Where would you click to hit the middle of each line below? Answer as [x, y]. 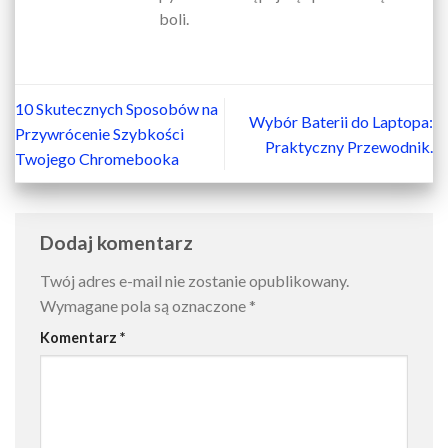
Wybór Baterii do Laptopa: [341, 121]
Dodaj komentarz [118, 243]
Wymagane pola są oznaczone [144, 305]
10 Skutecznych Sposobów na [116, 109]
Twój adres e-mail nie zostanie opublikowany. [194, 280]
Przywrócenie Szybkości [99, 134]
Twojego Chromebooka [97, 159]
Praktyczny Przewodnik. [349, 146]
